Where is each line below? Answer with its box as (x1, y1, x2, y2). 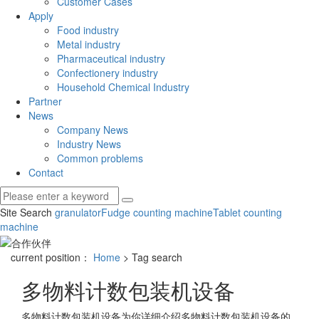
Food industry (57, 23, 119, 38)
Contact (28, 165, 63, 180)
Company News (57, 122, 128, 137)
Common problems (57, 151, 143, 166)
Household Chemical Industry (57, 80, 189, 95)
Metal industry (57, 37, 120, 52)
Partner (28, 94, 62, 109)
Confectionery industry (57, 66, 158, 80)
